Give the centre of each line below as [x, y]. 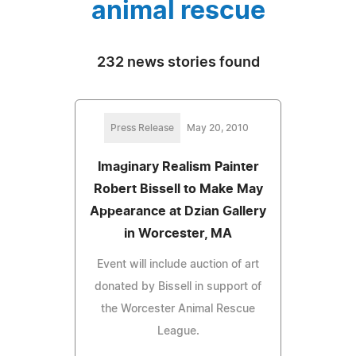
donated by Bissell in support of [178, 286]
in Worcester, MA [178, 233]
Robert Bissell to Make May [178, 189]
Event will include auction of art [178, 264]
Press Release [142, 128]
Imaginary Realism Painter [178, 166]
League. [178, 331]
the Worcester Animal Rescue [178, 309]
